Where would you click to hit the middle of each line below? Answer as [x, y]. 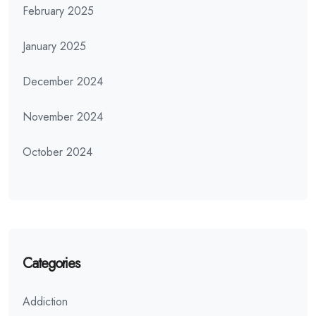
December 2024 [63, 81]
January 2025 [54, 46]
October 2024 [57, 152]
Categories [51, 263]
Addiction [45, 301]
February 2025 [58, 11]
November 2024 [63, 116]
